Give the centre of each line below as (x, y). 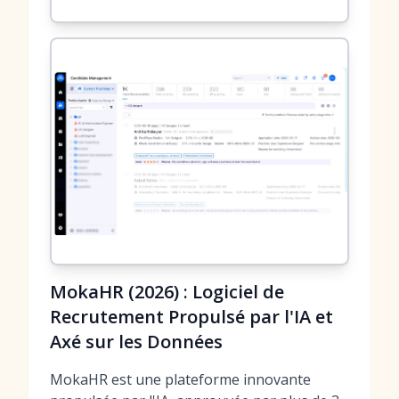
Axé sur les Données (136, 342)
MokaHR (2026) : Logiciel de (167, 292)
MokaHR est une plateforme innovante (180, 379)
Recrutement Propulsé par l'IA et (191, 317)
